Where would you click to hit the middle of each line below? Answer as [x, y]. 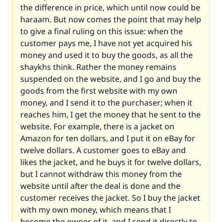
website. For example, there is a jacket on [97, 126]
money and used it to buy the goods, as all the [107, 55]
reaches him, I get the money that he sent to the [111, 114]
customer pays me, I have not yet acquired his [106, 43]
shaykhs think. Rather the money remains [98, 67]
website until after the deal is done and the [100, 186]
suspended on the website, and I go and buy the [111, 79]
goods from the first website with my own [99, 91]
